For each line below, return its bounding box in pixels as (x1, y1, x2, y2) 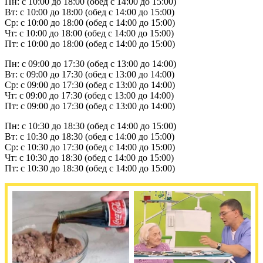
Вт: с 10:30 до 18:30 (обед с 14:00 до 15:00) (5, 131, 174, 141)
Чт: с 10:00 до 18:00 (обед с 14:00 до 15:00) (5, 28, 174, 38)
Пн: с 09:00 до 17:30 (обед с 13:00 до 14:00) (5, 58, 176, 69)
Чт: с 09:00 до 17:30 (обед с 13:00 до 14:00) (5, 90, 174, 100)
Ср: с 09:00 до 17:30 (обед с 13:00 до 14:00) (5, 79, 175, 90)
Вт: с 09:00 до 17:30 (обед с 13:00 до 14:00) (5, 69, 174, 79)
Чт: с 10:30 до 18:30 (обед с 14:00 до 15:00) (5, 152, 174, 163)
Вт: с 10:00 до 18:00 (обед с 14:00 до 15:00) (5, 6, 174, 17)
